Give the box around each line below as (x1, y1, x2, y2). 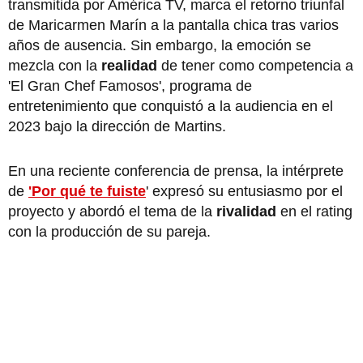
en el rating (276, 203, 352, 220)
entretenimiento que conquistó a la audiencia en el (8, 97, 333, 114)
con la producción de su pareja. (8, 223, 215, 240)
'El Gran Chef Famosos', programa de (8, 77, 252, 94)
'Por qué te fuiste (28, 182, 146, 199)
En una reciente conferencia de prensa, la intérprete (8, 162, 344, 179)
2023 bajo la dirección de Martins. (8, 117, 226, 135)
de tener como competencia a (161, 57, 353, 74)
